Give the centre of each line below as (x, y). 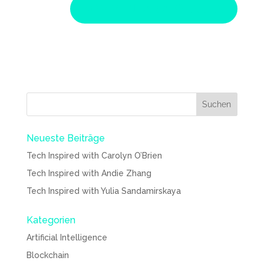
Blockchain (47, 255)
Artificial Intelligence (67, 237)
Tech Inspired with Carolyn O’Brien (94, 155)
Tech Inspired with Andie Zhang (89, 173)
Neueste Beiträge (65, 138)
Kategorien (51, 220)
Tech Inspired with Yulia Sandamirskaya (103, 191)
